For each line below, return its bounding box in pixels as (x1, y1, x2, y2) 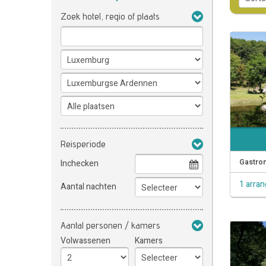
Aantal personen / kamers (61, 220, 160, 231)
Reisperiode (61, 138, 106, 150)
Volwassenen (61, 235, 110, 247)
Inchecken (61, 157, 99, 170)
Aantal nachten (61, 180, 116, 193)
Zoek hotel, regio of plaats (61, 11, 160, 22)
